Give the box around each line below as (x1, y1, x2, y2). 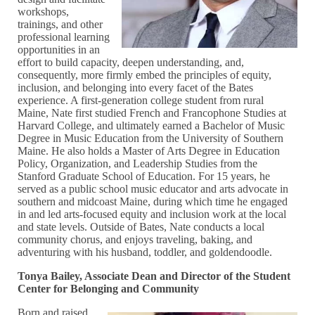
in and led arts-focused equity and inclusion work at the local (18, 208, 287, 221)
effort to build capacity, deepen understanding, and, (18, 56, 245, 69)
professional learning (18, 31, 110, 44)
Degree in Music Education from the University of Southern (18, 132, 284, 145)
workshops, (18, 6, 70, 18)
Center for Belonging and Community (18, 283, 200, 295)
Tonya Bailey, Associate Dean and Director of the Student (18, 270, 291, 283)
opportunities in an (18, 44, 101, 56)
